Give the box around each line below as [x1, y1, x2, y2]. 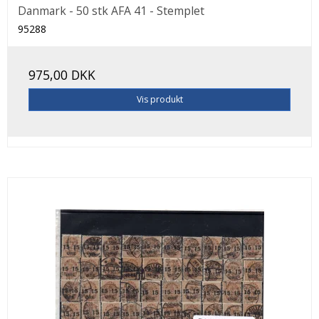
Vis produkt [136, 93, 183, 106]
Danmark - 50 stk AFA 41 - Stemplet [18, 2, 204, 19]
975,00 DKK [28, 66, 95, 83]
